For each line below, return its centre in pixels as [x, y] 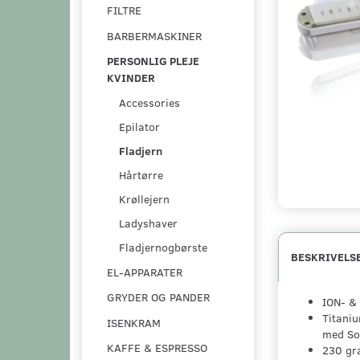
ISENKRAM [134, 323]
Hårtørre [141, 174]
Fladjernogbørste [163, 247]
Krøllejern [144, 198]
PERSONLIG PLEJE [153, 61]
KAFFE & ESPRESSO [157, 348]
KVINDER [131, 78]
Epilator [139, 126]
